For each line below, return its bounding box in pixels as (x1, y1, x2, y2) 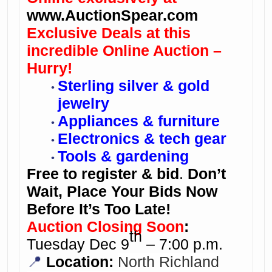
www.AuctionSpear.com (27, 7, 198, 24)
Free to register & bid (27, 165, 179, 182)
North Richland (118, 253, 219, 270)
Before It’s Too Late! (27, 200, 171, 217)
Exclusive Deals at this (27, 24, 191, 41)
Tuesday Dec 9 (27, 236, 129, 253)
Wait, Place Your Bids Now (27, 183, 217, 200)
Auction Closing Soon (27, 218, 184, 235)
